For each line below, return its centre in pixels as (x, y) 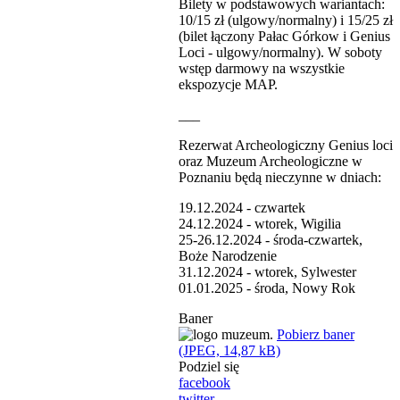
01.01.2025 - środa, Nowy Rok (267, 287)
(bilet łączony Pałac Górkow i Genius (284, 36)
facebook (204, 382)
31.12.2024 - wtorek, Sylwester (267, 271)
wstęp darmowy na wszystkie (262, 68)
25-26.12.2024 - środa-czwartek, (271, 239)
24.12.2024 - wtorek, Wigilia (260, 223)
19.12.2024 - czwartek (242, 207)
